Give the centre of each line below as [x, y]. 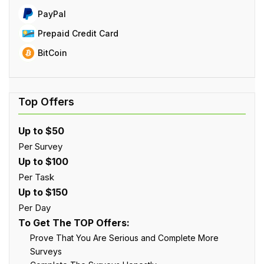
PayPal [52, 14]
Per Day [34, 207]
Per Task [36, 177]
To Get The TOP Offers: [74, 222]
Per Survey [40, 146]
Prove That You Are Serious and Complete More [124, 237]
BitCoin [52, 52]
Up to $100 [43, 161]
